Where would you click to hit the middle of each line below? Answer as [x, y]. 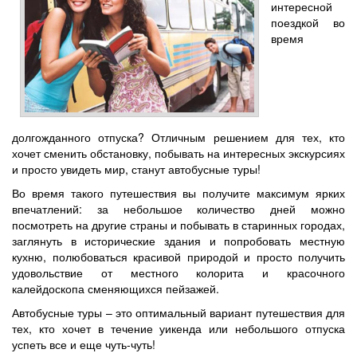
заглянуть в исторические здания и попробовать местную [178, 240]
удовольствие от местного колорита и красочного [178, 272]
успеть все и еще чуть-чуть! [84, 344]
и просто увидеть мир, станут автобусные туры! [136, 169]
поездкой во [308, 22]
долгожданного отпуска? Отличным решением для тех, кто [178, 137]
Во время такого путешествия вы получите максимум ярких [178, 192]
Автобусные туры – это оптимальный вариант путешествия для [178, 312]
